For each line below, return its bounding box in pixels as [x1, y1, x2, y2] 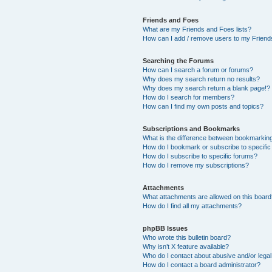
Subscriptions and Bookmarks [143, 124, 240, 132]
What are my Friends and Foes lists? [143, 25, 252, 33]
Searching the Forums [143, 56, 214, 64]
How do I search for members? [143, 93, 235, 101]
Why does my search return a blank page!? [143, 84, 271, 92]
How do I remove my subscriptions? [143, 161, 250, 169]
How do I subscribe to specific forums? [143, 152, 258, 160]
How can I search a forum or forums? [143, 66, 254, 73]
